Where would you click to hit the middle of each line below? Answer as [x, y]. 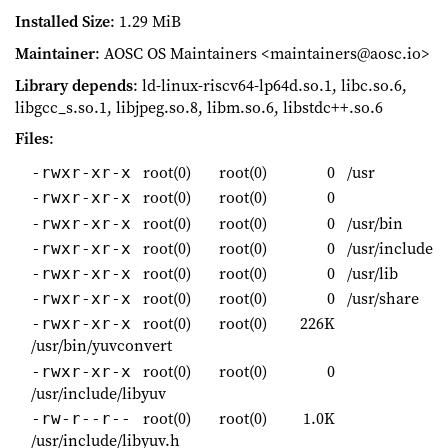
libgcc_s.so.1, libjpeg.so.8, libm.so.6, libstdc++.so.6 [199, 106]
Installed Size [62, 21]
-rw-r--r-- [81, 418]
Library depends [74, 84]
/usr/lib [370, 273]
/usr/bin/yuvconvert [101, 345]
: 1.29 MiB [145, 21]
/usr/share [381, 298]
